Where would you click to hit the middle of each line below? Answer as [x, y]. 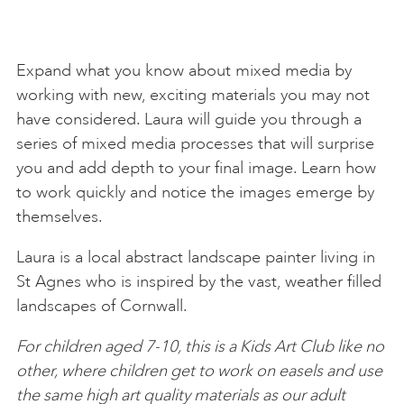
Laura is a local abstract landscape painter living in [196, 257]
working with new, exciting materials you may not [193, 94]
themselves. [60, 216]
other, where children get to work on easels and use [199, 370]
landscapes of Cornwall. [102, 305]
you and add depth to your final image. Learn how [196, 167]
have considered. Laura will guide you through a [189, 119]
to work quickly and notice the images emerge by [195, 192]
